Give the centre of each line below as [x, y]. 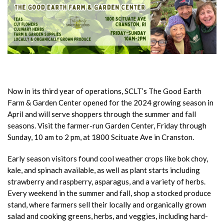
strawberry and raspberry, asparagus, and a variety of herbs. [106, 182]
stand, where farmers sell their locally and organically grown [107, 205]
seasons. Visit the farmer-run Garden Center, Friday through [107, 126]
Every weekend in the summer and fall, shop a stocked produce [109, 193]
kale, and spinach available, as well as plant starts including [104, 170]
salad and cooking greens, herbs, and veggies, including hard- [108, 216]
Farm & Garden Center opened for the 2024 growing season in [110, 103]
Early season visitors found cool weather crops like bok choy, [108, 159]
